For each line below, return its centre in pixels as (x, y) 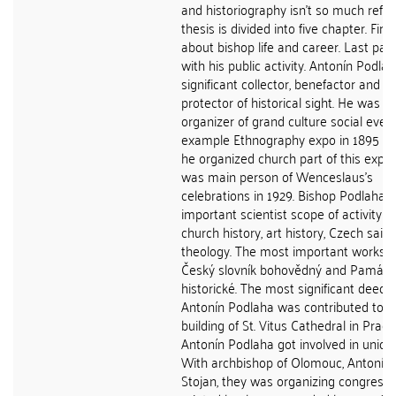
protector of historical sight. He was (281, 102)
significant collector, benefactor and (281, 83)
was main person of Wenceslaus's (277, 176)
